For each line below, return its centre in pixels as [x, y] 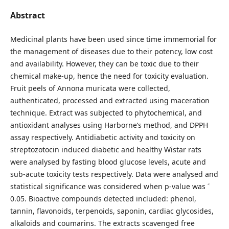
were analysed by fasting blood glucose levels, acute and [108, 162]
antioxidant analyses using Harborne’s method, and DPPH [109, 125]
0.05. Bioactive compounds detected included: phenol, [103, 198]
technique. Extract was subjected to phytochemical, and [106, 112]
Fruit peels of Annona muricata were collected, [90, 88]
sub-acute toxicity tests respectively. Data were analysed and [114, 174]
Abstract [27, 15]
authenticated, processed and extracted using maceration [110, 100]
